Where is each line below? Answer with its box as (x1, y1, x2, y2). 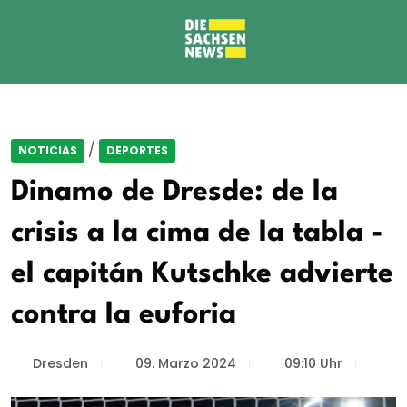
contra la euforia (11, 301, 236, 329)
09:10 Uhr (283, 354, 342, 372)
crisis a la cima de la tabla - (11, 219, 383, 247)
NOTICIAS (18, 143, 77, 158)
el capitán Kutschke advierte (11, 260, 393, 288)
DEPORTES (106, 143, 168, 158)
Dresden (32, 354, 88, 372)
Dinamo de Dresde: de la (11, 178, 338, 206)
